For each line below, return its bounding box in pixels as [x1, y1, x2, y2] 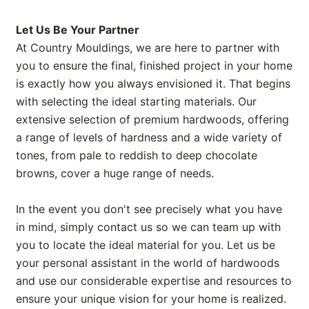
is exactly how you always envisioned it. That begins [16, 76, 290, 90]
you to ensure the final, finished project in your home [16, 58, 292, 72]
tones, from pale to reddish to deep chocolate [16, 148, 257, 162]
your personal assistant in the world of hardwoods [16, 255, 279, 270]
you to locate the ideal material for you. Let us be [16, 237, 275, 252]
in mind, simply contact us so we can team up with [16, 219, 281, 234]
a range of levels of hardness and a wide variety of [16, 130, 282, 144]
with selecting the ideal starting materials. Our [16, 94, 257, 108]
